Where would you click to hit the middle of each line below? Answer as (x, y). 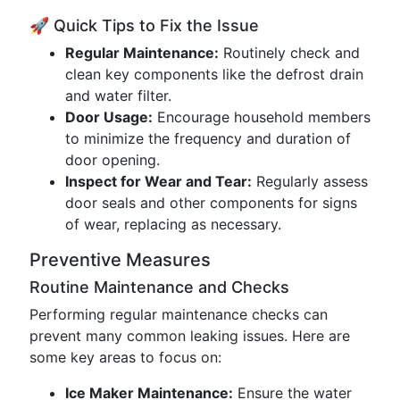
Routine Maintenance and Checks (159, 287)
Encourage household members (262, 117)
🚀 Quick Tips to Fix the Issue (144, 25)
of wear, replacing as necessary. (173, 224)
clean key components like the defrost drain (214, 74)
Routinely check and (289, 53)
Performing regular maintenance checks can (179, 314)
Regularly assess (310, 181)
